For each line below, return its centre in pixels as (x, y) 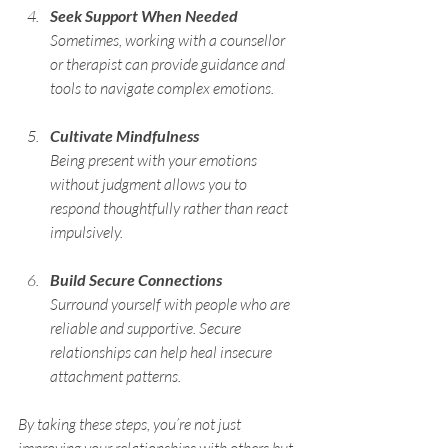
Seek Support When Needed (144, 15)
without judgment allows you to (150, 183)
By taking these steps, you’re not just (131, 423)
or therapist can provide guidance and (169, 63)
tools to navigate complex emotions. (162, 87)
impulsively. (86, 231)
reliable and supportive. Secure (147, 327)
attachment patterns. (115, 375)
